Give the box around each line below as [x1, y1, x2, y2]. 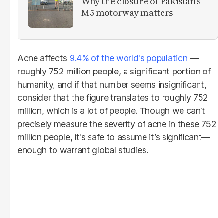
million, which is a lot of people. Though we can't [18, 105, 205, 116]
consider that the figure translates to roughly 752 [18, 92, 208, 103]
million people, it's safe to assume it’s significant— [18, 131, 211, 142]
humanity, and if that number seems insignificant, [18, 79, 207, 90]
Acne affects [18, 53, 70, 63]
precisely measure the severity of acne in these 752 [18, 118, 217, 129]
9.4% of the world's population [69, 53, 188, 63]
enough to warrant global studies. [18, 145, 148, 155]
